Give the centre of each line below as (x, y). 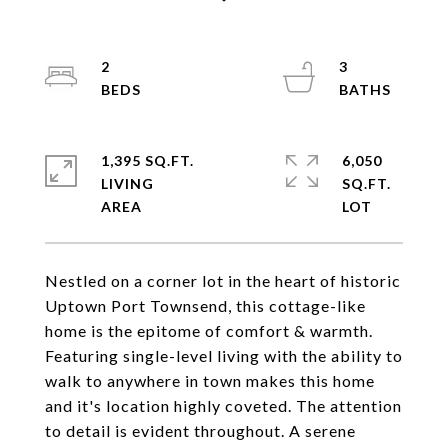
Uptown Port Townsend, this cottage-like (205, 305)
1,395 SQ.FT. (147, 160)
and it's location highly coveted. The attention (223, 405)
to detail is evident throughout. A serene (200, 430)
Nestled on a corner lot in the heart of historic (223, 280)
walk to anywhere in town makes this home (210, 380)
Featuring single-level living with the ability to (224, 355)
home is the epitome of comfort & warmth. (209, 330)
